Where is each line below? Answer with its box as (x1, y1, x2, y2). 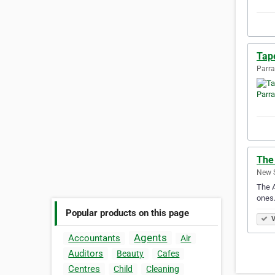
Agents (134, 231, 168, 244)
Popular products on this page (66, 207, 190, 219)
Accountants (68, 233, 121, 244)
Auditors (68, 248, 104, 260)
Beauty (117, 249, 144, 259)
